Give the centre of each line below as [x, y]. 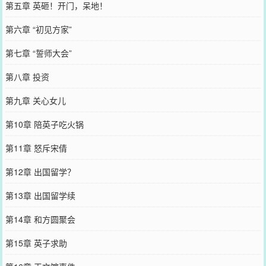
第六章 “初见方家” [38, 29]
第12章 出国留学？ [40, 172]
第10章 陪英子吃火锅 [44, 124]
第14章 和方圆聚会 [40, 219]
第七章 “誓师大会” [38, 53]
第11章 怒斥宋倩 [36, 148]
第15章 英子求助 [36, 243]
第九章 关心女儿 [35, 100]
